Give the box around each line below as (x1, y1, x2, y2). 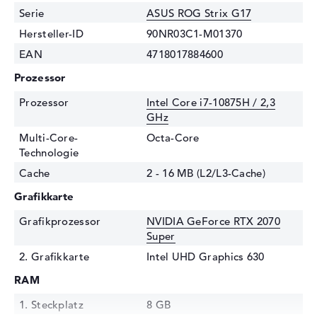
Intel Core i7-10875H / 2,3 (146, 96, 275, 110)
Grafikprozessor (19, 214, 101, 229)
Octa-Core (146, 131, 200, 145)
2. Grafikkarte (19, 250, 90, 264)
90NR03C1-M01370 (146, 27, 243, 41)
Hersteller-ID (19, 27, 83, 41)
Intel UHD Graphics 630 (146, 250, 265, 264)
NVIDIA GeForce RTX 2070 (146, 214, 280, 229)
